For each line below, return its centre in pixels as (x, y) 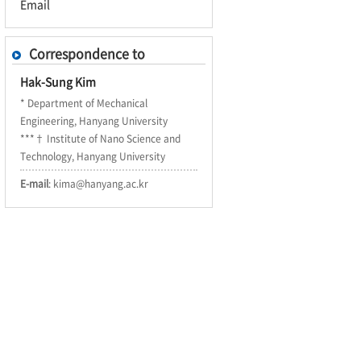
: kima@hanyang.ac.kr (98, 184)
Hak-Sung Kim (58, 81)
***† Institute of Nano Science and (100, 139)
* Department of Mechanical (84, 103)
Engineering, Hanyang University (94, 121)
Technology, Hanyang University (93, 156)
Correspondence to (87, 53)
